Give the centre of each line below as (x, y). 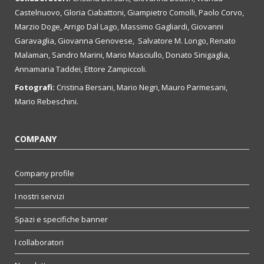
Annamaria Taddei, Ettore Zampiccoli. (81, 69)
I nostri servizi (39, 197)
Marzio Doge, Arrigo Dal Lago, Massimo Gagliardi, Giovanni (119, 27)
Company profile (44, 174)
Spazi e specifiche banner (61, 220)
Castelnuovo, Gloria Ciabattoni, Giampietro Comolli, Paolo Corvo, (129, 13)
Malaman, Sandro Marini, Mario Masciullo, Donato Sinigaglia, (122, 55)
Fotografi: (35, 87)
